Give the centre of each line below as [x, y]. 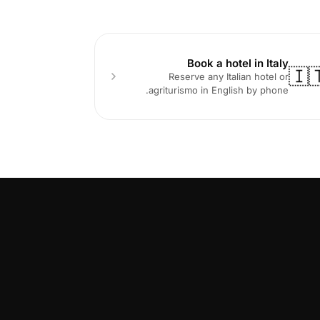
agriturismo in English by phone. [219, 90]
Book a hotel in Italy [238, 63]
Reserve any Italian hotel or [229, 76]
